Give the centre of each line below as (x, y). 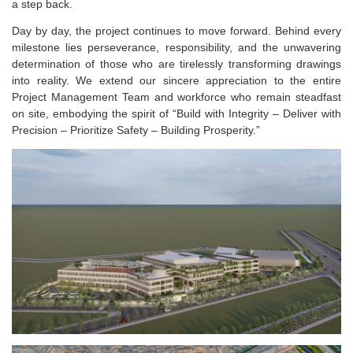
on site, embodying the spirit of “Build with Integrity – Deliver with (176, 114)
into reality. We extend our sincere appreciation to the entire (176, 81)
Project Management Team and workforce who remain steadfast (176, 97)
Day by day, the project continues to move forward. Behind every (176, 31)
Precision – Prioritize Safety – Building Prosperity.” (136, 130)
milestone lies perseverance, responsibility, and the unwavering (176, 48)
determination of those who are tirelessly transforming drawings (176, 64)
